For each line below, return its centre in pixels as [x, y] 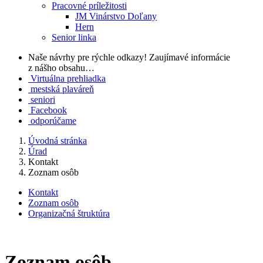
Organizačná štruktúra [69, 213]
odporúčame [53, 121]
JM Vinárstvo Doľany [116, 16]
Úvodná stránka [58, 141]
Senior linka [74, 37]
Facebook [49, 110]
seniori [43, 100]
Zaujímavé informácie [190, 57]
